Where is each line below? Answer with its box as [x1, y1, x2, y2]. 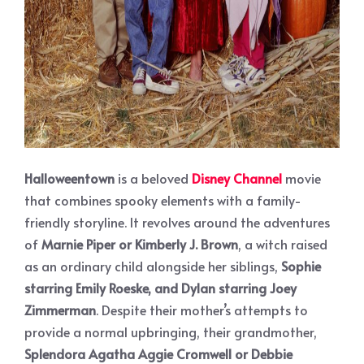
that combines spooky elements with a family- [24, 191, 301, 210]
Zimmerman [24, 301, 96, 319]
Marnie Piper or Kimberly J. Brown [41, 235, 238, 253]
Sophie [278, 257, 321, 275]
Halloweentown [24, 169, 115, 188]
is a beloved [115, 169, 192, 188]
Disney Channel [192, 169, 282, 188]
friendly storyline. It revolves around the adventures [24, 213, 330, 232]
